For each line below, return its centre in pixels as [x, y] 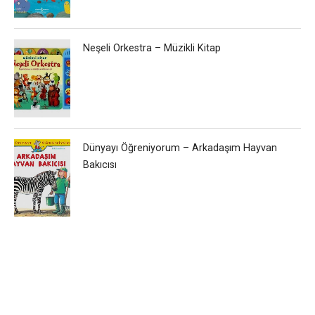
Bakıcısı [100, 165]
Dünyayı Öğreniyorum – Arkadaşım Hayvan [180, 148]
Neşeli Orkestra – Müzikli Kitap [152, 49]
